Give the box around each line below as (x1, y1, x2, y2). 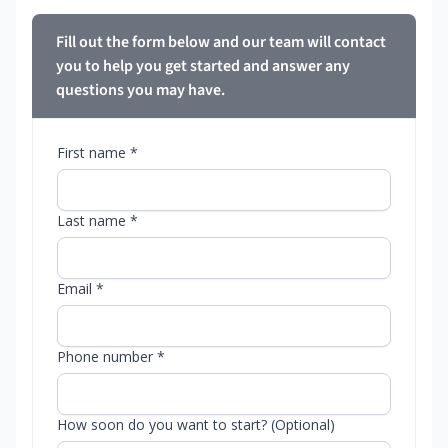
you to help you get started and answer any (56, 55, 350, 78)
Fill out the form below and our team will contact (56, 31, 386, 54)
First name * (57, 143, 138, 163)
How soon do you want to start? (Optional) (57, 415, 335, 435)
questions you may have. (56, 79, 225, 102)
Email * (57, 279, 104, 299)
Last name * (57, 211, 138, 231)
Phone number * (57, 347, 165, 367)
